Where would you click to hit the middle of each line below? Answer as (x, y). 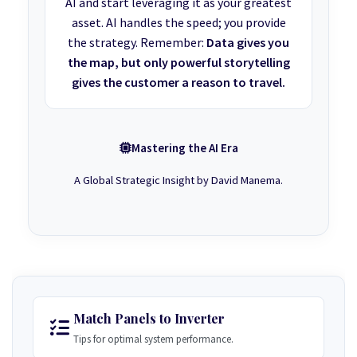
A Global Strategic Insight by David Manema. (178, 180)
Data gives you (248, 42)
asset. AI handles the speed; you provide (178, 22)
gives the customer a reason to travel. (178, 82)
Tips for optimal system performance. (153, 339)
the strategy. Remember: (137, 42)
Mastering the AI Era (184, 147)
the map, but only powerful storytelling (178, 62)
